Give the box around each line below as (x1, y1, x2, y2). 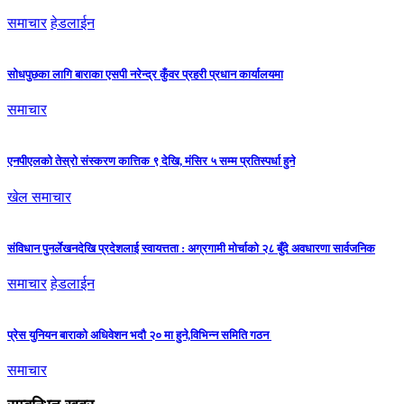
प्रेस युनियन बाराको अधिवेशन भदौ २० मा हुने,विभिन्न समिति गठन (7, 328, 271, 343)
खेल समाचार (7, 188, 71, 205)
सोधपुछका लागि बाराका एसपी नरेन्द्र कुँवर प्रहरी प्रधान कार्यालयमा (7, 67, 283, 81)
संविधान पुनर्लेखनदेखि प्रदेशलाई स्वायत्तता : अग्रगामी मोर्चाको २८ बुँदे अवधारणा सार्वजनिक (7, 241, 375, 255)
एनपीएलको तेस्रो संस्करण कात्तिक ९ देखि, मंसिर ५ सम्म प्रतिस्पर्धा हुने (7, 154, 295, 169)
